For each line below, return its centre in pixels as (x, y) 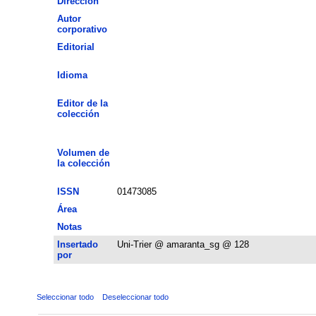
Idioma (72, 75)
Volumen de (83, 152)
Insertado (77, 244)
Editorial (75, 47)
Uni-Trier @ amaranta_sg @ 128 (183, 244)
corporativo (82, 29)
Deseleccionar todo (135, 297)
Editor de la (82, 103)
